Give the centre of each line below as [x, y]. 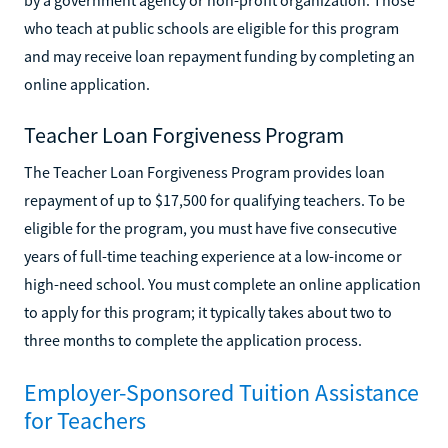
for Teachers [85, 420]
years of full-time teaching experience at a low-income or [213, 255]
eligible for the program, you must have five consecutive [210, 227]
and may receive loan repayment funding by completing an [219, 55]
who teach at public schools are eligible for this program [211, 27]
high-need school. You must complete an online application [222, 283]
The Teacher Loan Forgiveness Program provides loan [204, 171]
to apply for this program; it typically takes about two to [208, 311]
